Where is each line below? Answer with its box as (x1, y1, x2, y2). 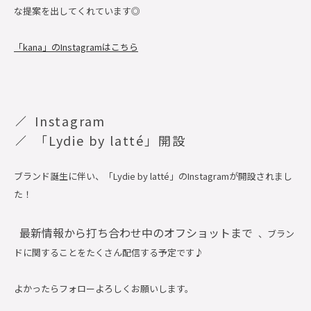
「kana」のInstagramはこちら (14, 40, 138, 53)
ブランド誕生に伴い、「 (14, 169, 113, 183)
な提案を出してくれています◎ (14, 4, 140, 17)
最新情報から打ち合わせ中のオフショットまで (19, 224, 253, 241)
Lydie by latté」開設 (48, 131, 186, 149)
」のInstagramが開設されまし (169, 169, 292, 183)
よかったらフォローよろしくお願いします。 (14, 282, 194, 295)
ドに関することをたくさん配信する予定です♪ (14, 246, 203, 259)
